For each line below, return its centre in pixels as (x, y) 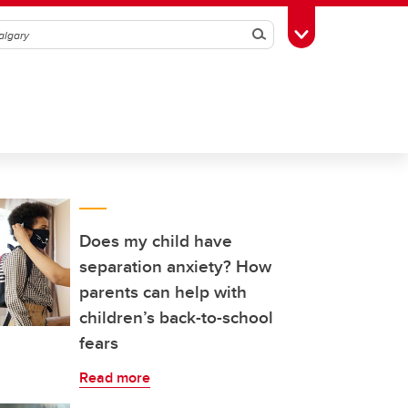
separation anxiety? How (175, 266)
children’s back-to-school (176, 317)
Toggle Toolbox (347, 33)
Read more (115, 377)
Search (284, 35)
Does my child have (156, 240)
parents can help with (163, 291)
